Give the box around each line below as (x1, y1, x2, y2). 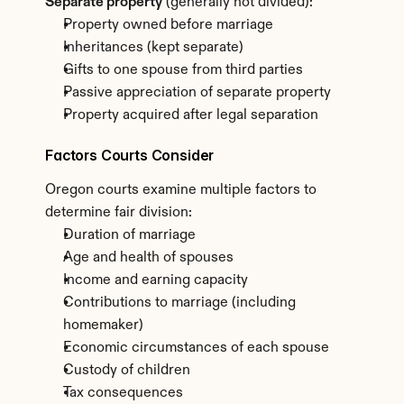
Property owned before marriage (63, 18, 273, 32)
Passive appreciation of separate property (63, 86, 331, 100)
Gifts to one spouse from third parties (63, 63, 303, 78)
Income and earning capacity (63, 273, 248, 288)
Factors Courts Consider (45, 146, 215, 164)
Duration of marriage (63, 228, 196, 243)
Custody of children (63, 363, 190, 378)
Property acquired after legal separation (63, 108, 318, 123)
